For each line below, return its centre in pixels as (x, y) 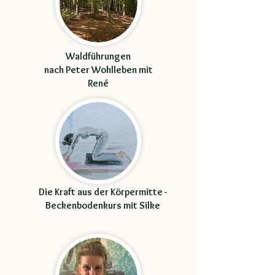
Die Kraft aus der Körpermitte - (103, 192)
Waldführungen (98, 56)
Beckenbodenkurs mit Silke (103, 205)
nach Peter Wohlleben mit (98, 70)
